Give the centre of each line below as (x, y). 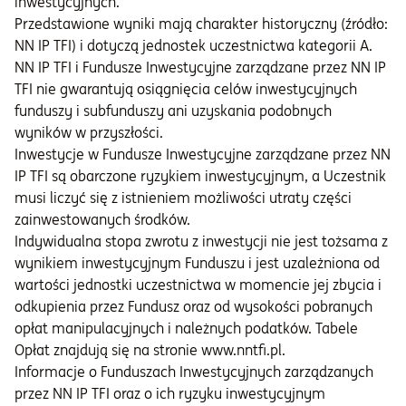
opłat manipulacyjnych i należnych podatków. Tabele (186, 329)
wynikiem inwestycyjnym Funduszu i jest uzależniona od (197, 263)
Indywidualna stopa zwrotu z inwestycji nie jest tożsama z (201, 242)
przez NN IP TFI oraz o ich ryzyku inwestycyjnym (170, 394)
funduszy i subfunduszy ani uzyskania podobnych (173, 111)
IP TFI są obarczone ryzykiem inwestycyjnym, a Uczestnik (200, 176)
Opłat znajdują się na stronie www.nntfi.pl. (150, 350)
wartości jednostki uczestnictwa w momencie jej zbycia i (198, 285)
